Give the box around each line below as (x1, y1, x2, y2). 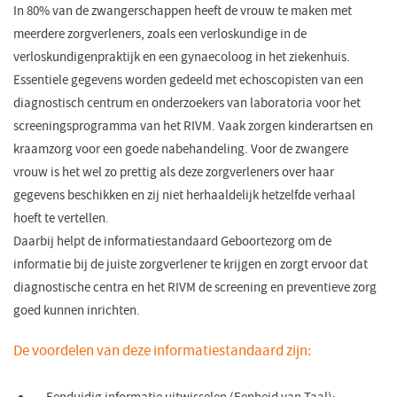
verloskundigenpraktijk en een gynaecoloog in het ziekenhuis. (12, 49, 350, 66)
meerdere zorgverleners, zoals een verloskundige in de (12, 26, 307, 43)
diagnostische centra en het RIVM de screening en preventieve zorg (12, 279, 377, 297)
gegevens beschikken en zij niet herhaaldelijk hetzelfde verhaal (12, 187, 355, 205)
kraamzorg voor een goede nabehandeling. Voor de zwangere (12, 141, 348, 159)
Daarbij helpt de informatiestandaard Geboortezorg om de (12, 233, 331, 251)
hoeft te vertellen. (12, 210, 109, 228)
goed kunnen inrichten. (12, 302, 140, 320)
